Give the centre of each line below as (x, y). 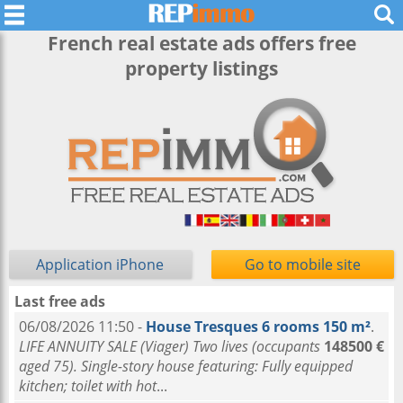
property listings (201, 68)
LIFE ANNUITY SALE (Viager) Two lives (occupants (170, 346)
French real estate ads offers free (201, 43)
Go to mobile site (303, 264)
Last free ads (60, 301)
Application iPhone (100, 264)
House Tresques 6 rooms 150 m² (258, 327)
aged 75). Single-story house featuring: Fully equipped (186, 366)
